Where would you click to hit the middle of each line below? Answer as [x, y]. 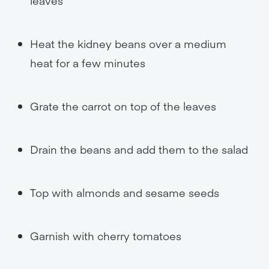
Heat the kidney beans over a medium [128, 44]
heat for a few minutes [88, 63]
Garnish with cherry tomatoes [106, 236]
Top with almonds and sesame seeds [125, 192]
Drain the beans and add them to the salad [139, 149]
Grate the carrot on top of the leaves [123, 106]
